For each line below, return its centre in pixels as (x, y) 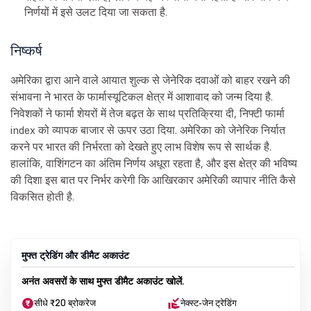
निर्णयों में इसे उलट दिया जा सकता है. (96, 12)
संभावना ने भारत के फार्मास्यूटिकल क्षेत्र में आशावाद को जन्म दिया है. (142, 97)
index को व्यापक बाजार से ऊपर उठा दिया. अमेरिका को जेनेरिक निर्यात (148, 130)
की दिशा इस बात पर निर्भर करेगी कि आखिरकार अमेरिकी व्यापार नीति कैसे (153, 180)
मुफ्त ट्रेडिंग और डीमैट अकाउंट (75, 256)
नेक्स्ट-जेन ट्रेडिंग (209, 303)
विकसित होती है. (42, 197)
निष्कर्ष (26, 51)
